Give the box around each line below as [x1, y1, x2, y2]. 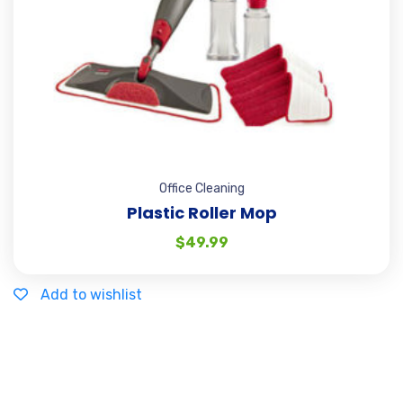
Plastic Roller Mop [126, 201, 277, 224]
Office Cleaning [158, 180, 245, 196]
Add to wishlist [40, 285, 142, 303]
